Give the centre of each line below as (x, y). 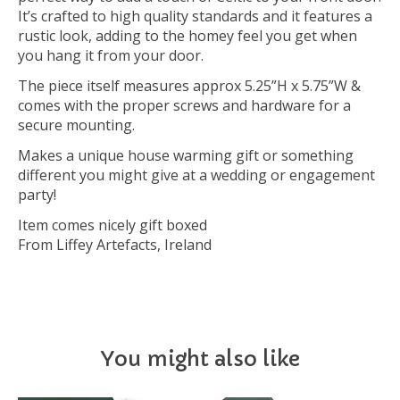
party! (37, 195)
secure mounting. (76, 125)
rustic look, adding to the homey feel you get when (187, 36)
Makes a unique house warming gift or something (186, 156)
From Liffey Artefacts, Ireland (115, 245)
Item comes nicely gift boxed (112, 225)
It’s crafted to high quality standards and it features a (195, 17)
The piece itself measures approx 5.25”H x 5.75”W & (189, 86)
